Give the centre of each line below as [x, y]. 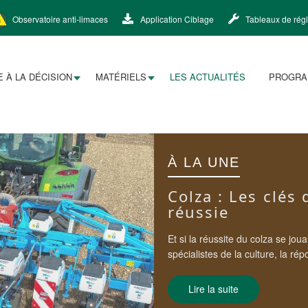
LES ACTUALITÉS [207, 77]
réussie [198, 212]
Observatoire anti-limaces [59, 19]
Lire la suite [213, 289]
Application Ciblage [176, 19]
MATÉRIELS [121, 77]
